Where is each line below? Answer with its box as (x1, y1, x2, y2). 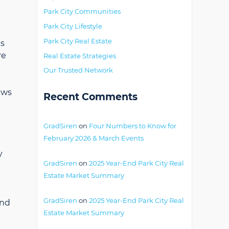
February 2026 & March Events (43, 134, 144, 143)
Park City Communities (43, 7, 121, 16)
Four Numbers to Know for (89, 122, 176, 130)
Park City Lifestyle (43, 21, 102, 30)
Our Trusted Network (43, 66, 113, 75)
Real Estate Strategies (43, 51, 116, 60)
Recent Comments (43, 91, 138, 103)
